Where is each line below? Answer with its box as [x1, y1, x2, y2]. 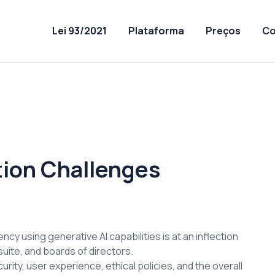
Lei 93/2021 [52, 24, 107, 38]
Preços [205, 24, 241, 38]
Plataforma [128, 24, 184, 38]
